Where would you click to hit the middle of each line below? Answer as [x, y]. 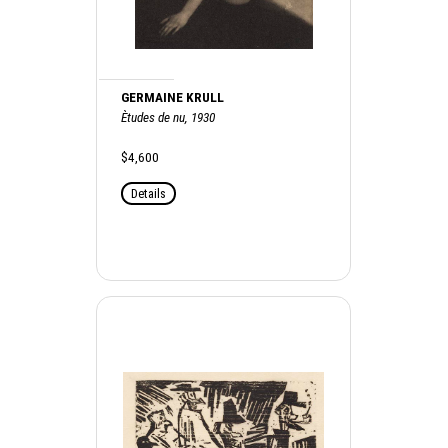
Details [149, 193]
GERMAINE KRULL [173, 97]
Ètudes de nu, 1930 [168, 117]
